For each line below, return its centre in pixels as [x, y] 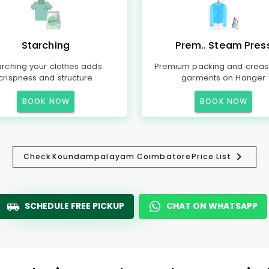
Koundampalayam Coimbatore [121, 156]
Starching [45, 45]
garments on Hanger [223, 78]
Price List [211, 156]
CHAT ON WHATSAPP [212, 206]
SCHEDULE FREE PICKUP [74, 206]
